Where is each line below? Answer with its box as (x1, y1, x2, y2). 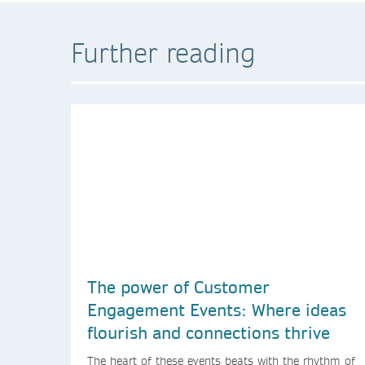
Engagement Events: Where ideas (87, 298, 346, 320)
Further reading (71, 35, 256, 69)
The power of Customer (87, 275, 270, 297)
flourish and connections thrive (87, 321, 330, 343)
